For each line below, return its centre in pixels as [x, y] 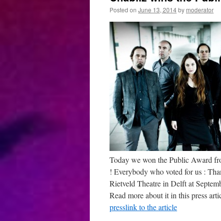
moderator [200, 10]
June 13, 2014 [157, 10]
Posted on [123, 10]
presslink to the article [143, 207]
